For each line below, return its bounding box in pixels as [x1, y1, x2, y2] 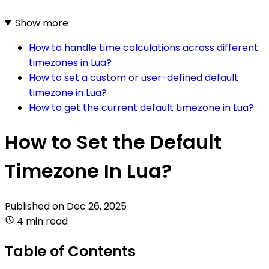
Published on [5, 199, 67, 213]
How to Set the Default [5, 128, 222, 156]
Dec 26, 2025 [67, 199, 127, 213]
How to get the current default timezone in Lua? [29, 100, 254, 115]
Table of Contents [5, 241, 136, 261]
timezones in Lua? [29, 55, 112, 70]
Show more [14, 16, 68, 30]
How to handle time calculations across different [29, 40, 258, 55]
